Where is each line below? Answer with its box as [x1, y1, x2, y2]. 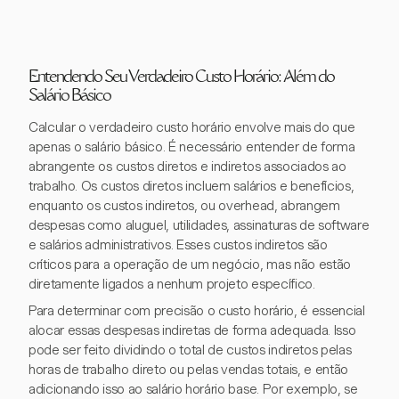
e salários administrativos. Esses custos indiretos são [28, 237, 328, 253]
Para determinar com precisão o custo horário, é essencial [28, 303, 365, 319]
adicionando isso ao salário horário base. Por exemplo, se [28, 381, 358, 397]
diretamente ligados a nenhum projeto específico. [28, 276, 315, 292]
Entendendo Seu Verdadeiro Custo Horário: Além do [28, 70, 334, 86]
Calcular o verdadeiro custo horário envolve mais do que [28, 119, 355, 135]
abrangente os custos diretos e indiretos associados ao [28, 159, 346, 175]
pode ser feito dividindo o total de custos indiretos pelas [28, 342, 352, 358]
